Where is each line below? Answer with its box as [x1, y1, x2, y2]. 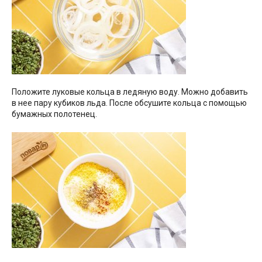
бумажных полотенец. [12, 109, 97, 119]
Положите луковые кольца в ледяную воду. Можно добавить [12, 87, 248, 96]
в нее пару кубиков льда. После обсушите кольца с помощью [12, 98, 247, 108]
